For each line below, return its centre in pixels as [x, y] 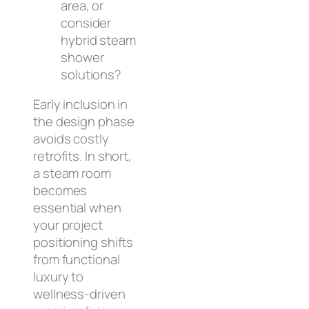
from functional [77, 260]
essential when [77, 208]
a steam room [72, 173]
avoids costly [71, 139]
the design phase [84, 122]
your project [68, 225]
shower [82, 57]
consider [86, 22]
